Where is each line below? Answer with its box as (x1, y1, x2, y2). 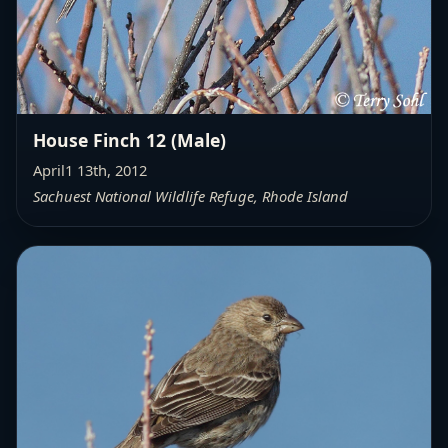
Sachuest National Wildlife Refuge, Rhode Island (33, 186, 348, 207)
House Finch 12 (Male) (33, 128, 226, 153)
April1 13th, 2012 (33, 160, 147, 181)
